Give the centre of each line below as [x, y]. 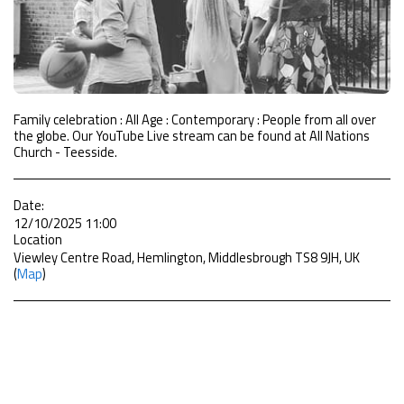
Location [38, 240]
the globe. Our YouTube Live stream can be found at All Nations [192, 136]
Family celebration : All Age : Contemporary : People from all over [195, 120]
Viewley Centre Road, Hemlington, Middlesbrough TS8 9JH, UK [187, 258]
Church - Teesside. [65, 152]
